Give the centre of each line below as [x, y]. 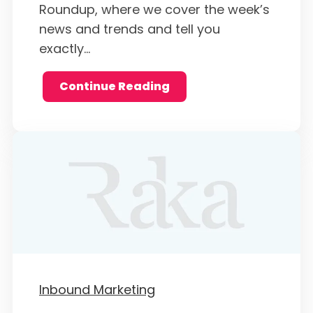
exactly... [65, 48]
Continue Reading [114, 86]
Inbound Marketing [97, 290]
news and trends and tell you [130, 29]
